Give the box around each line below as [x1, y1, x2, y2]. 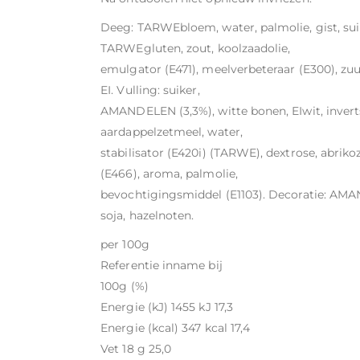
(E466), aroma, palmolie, [100, 166, 238, 181]
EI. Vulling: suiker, [100, 82, 200, 97]
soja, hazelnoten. [100, 207, 194, 223]
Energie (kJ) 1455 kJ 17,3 [100, 299, 233, 314]
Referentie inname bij [100, 257, 223, 272]
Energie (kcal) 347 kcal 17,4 [100, 320, 251, 335]
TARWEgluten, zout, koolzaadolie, [100, 40, 291, 55]
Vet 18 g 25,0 [100, 341, 172, 356]
